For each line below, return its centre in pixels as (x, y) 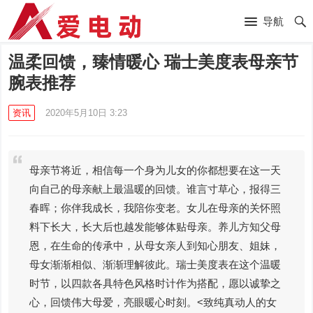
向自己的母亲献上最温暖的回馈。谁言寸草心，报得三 (155, 189)
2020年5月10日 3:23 (87, 113)
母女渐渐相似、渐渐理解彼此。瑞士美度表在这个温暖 (155, 264)
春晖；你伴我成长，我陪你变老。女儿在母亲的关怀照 (155, 208)
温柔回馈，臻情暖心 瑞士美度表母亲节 (154, 62)
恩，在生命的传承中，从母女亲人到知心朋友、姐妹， (155, 246)
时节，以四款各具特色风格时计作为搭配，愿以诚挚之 (155, 283)
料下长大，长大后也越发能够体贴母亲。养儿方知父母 (155, 227)
